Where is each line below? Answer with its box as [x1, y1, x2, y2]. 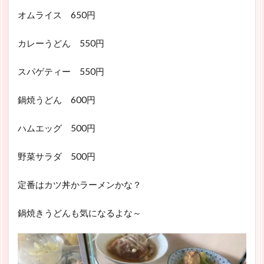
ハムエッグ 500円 [18, 122, 95, 133]
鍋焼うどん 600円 [18, 94, 95, 105]
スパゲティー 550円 [18, 65, 104, 77]
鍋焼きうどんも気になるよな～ [18, 207, 141, 218]
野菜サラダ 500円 [18, 150, 95, 161]
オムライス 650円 [18, 9, 95, 20]
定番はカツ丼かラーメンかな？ [18, 179, 141, 190]
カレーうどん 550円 [18, 37, 104, 48]
